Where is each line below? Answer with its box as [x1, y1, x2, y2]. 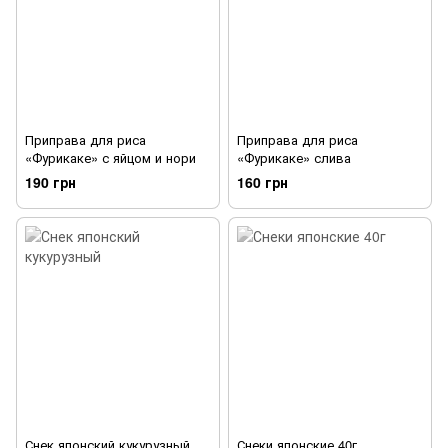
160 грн [237, 172, 288, 193]
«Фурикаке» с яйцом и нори [25, 148, 196, 168]
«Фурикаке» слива [237, 148, 351, 168]
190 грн [25, 172, 76, 193]
